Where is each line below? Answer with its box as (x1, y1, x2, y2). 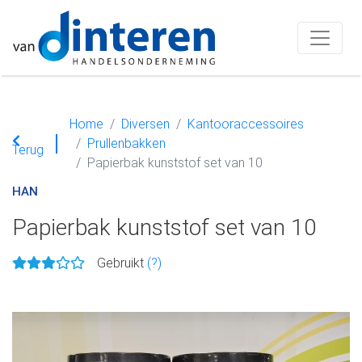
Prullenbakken (87, 136, 166, 151)
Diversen (121, 116, 170, 132)
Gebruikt (97, 255, 147, 271)
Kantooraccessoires (187, 116, 304, 132)
